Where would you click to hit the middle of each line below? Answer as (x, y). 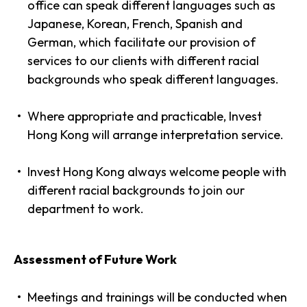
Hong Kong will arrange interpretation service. (156, 135)
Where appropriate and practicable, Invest (145, 116)
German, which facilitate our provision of (142, 42)
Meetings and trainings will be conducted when (157, 297)
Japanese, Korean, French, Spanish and (135, 24)
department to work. (86, 209)
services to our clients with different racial (143, 61)
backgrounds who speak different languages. (153, 79)
